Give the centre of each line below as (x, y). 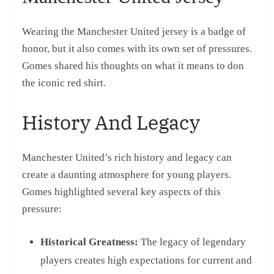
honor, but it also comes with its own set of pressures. (137, 49)
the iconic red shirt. (64, 83)
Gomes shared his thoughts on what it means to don (133, 66)
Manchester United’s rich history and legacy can (127, 157)
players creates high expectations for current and (146, 261)
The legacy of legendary (192, 242)
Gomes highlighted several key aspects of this (121, 191)
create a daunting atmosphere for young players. (127, 174)
